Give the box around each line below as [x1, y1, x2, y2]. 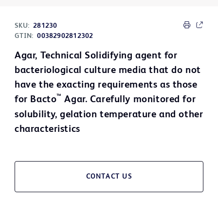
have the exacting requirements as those [15, 80, 198, 91]
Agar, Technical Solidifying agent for [15, 51, 178, 61]
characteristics [15, 125, 80, 135]
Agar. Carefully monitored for [61, 95, 196, 105]
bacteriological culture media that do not [15, 66, 201, 76]
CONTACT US [86, 173, 132, 181]
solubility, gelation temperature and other [15, 110, 203, 120]
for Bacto [15, 95, 57, 105]
